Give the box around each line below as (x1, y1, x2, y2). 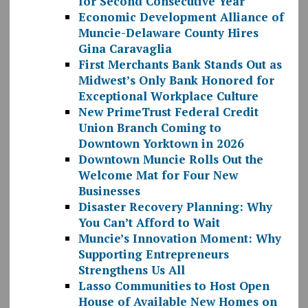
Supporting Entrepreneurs (78, 246, 229, 263)
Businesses (78, 183, 140, 199)
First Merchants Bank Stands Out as (78, 56, 282, 73)
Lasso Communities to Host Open (78, 278, 269, 294)
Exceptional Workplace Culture (78, 88, 258, 104)
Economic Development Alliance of (78, 9, 284, 25)
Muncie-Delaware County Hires (78, 25, 258, 41)
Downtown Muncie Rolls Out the (78, 151, 263, 168)
